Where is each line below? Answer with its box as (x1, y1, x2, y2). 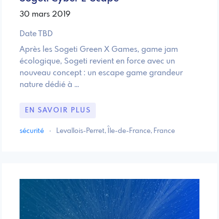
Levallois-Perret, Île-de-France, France (56, 127, 175, 134)
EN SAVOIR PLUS (24, 107, 91, 114)
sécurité (20, 127, 45, 134)
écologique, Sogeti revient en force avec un (20, 57, 175, 66)
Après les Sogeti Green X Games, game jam (20, 45, 178, 54)
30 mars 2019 (20, 10, 70, 19)
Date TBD (20, 30, 53, 39)
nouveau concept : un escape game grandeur (20, 69, 183, 78)
